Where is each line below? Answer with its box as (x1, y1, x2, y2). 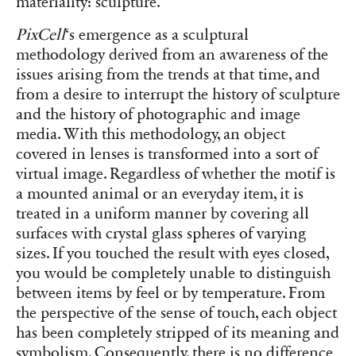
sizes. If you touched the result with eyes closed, (16, 243, 329, 263)
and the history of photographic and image (16, 104, 300, 124)
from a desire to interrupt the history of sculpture (16, 84, 340, 104)
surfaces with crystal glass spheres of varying (16, 223, 306, 243)
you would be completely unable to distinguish (16, 263, 331, 283)
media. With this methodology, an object (16, 124, 285, 144)
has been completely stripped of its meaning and (16, 323, 339, 342)
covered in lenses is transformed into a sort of (16, 144, 318, 164)
